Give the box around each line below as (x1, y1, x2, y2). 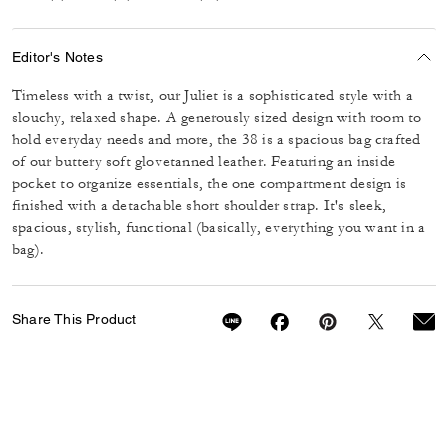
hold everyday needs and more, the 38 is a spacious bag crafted (12, 130, 421, 149)
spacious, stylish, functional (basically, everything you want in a (12, 218, 426, 237)
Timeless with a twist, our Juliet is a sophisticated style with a (12, 86, 414, 105)
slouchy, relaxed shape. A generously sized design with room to (12, 108, 422, 127)
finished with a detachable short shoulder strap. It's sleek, (12, 196, 387, 215)
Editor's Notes (12, 48, 103, 65)
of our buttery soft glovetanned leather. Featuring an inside (12, 152, 396, 171)
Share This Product (12, 311, 137, 327)
